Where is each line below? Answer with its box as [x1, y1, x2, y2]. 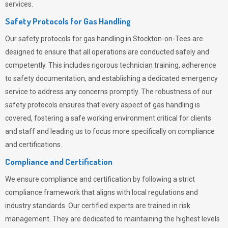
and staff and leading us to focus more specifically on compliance [5, 127, 215, 135]
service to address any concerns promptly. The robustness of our [5, 88, 212, 96]
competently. [5, 61, 48, 69]
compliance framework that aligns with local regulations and [5, 188, 198, 196]
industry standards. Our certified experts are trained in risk [5, 202, 190, 210]
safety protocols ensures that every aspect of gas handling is [5, 101, 200, 109]
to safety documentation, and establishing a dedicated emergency [5, 74, 218, 82]
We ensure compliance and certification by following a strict [5, 175, 195, 183]
